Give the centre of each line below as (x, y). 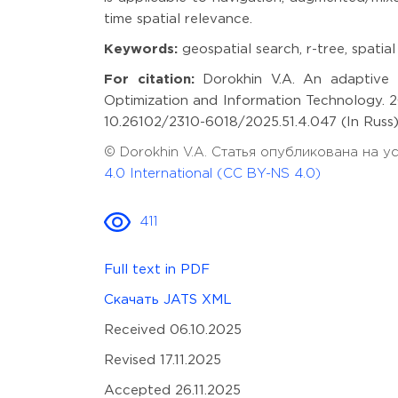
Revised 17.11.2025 (163, 360)
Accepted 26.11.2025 (172, 390)
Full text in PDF (157, 270)
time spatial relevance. (178, 19)
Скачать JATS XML (168, 300)
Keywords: (141, 49)
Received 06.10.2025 (173, 330)
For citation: (149, 80)
